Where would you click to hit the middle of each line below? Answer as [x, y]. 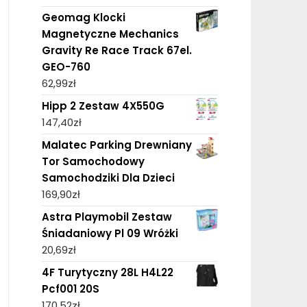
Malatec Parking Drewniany [116, 145]
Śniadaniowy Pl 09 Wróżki [110, 233]
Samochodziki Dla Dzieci [108, 177]
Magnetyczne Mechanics [110, 34]
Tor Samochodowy [93, 161]
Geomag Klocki [83, 17]
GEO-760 [66, 66]
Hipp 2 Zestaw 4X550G [103, 106]
